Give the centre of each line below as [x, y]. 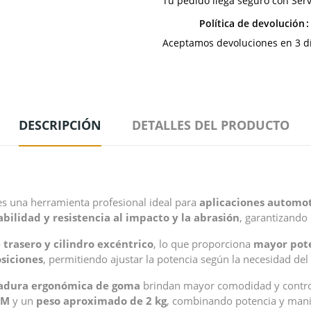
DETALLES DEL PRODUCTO [211, 125]
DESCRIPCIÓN [60, 125]
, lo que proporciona [203, 244]
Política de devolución [252, 23]
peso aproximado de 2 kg [101, 301]
